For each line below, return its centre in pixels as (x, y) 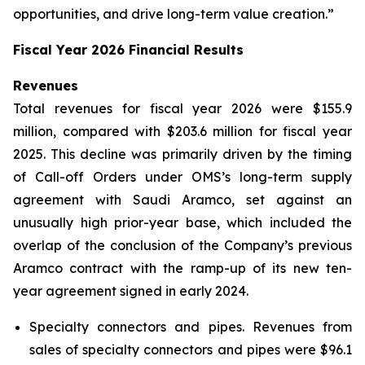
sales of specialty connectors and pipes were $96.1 (191, 350)
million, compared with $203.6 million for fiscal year (182, 131)
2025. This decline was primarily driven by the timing (182, 154)
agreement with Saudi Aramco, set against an (182, 200)
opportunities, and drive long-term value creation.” (174, 14)
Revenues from (298, 327)
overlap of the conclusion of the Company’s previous (182, 245)
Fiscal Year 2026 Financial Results (128, 50)
